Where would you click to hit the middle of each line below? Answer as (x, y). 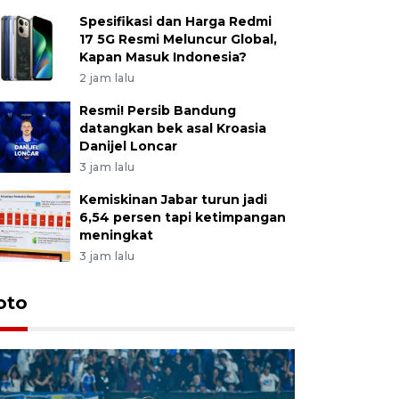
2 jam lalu (107, 77)
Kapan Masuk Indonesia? (163, 57)
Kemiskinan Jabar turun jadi (173, 199)
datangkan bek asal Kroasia (172, 128)
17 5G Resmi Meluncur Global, (178, 39)
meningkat (116, 235)
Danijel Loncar (128, 146)
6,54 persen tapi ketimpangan (182, 217)
